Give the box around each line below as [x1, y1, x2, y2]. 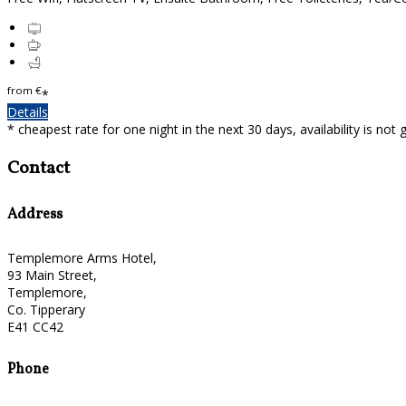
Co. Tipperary [7, 301, 85, 319]
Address [7, 205, 63, 226]
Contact [7, 155, 70, 181]
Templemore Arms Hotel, [7, 249, 157, 267]
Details [7, 102, 48, 121]
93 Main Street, [7, 266, 97, 285]
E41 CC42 [7, 318, 63, 336]
